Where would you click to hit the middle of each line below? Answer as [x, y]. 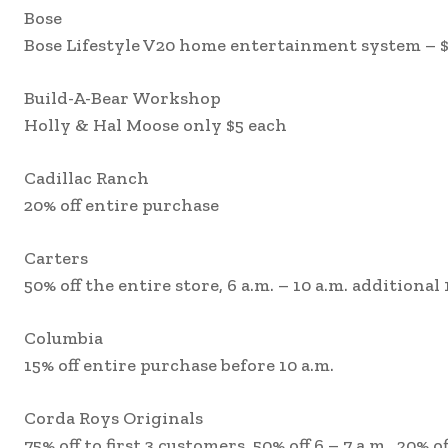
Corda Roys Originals [113, 418]
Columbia [63, 338]
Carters [56, 258]
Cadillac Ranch [86, 178]
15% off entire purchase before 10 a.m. [179, 365]
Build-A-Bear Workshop [122, 98]
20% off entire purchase [121, 205]
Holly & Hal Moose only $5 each [155, 125]
